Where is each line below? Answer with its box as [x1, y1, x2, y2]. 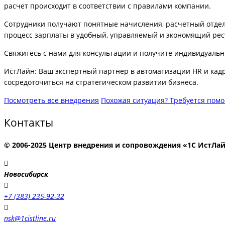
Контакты [4, 116, 53, 130]
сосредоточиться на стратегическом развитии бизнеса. [4, 77, 198, 87]
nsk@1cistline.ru [4, 213, 56, 223]
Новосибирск [4, 169, 48, 179]
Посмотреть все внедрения [4, 95, 99, 105]
